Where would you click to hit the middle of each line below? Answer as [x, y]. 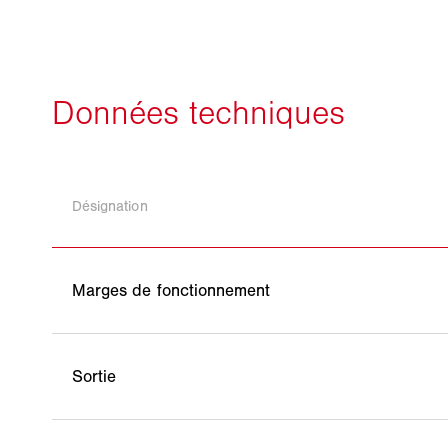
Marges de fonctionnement [171, 290]
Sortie [94, 376]
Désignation [110, 206]
